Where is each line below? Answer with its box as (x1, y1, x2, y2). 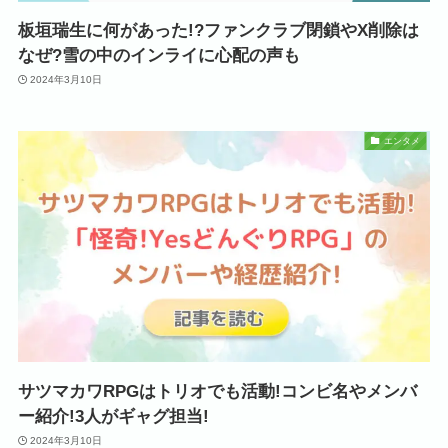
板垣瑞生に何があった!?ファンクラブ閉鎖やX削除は (17, 20, 419, 40)
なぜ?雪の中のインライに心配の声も (17, 45, 300, 65)
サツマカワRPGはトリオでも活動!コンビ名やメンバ (17, 381, 417, 401)
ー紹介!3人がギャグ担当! (17, 406, 209, 426)
